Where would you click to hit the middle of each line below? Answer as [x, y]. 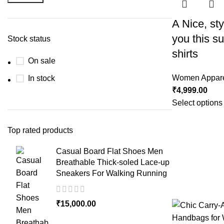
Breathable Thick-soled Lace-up [113, 162]
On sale [42, 61]
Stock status [29, 39]
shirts [185, 54]
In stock [41, 78]
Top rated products [40, 130]
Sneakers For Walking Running [111, 173]
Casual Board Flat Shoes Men [109, 151]
